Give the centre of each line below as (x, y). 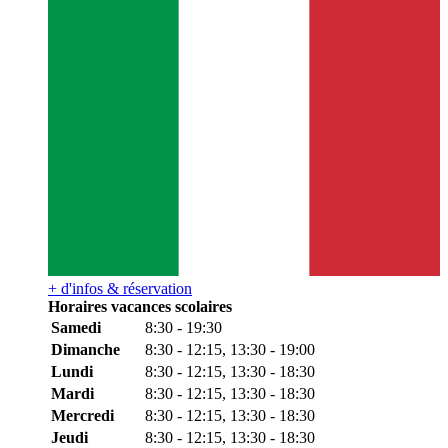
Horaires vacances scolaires (140, 306)
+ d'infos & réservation (120, 288)
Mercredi (82, 415)
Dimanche (85, 349)
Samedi (76, 327)
